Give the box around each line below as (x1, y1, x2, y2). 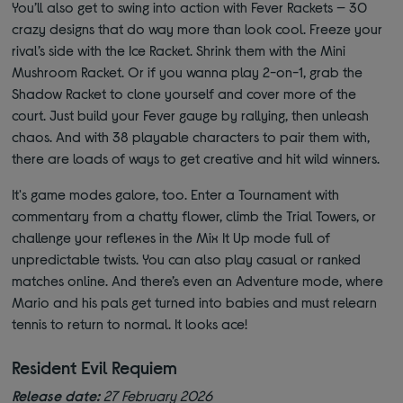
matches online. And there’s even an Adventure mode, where (12, 271, 384, 289)
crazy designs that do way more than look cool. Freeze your (12, 19, 383, 37)
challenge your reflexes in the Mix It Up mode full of (12, 228, 331, 246)
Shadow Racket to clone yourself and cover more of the (12, 84, 357, 102)
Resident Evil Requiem (12, 355, 178, 378)
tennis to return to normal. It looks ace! (12, 314, 248, 332)
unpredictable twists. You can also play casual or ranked (12, 249, 362, 267)
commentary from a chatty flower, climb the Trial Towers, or (12, 206, 377, 224)
